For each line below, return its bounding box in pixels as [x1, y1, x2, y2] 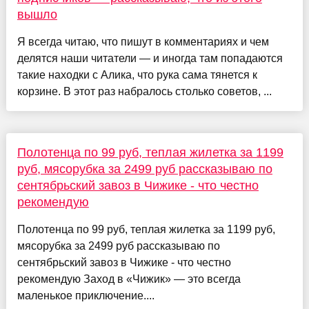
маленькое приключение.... [17, 289, 154, 301]
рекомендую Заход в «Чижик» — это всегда [17, 272, 241, 285]
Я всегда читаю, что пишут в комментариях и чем [17, 35, 269, 48]
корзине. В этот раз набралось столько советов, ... [17, 85, 272, 97]
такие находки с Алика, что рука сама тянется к [17, 68, 257, 81]
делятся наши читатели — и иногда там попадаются [17, 52, 283, 64]
